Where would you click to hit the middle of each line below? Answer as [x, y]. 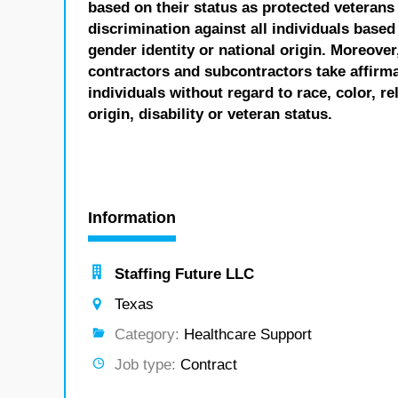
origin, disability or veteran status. [210, 114]
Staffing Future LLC [184, 274]
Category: [147, 334]
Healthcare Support [246, 334]
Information [132, 218]
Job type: [145, 365]
